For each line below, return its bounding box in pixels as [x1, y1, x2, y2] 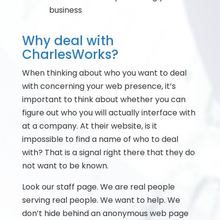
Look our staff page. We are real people [22, 181, 175, 192]
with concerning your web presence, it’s [22, 81, 176, 92]
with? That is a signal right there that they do [22, 147, 195, 158]
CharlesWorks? [22, 46, 118, 63]
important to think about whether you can [22, 94, 186, 105]
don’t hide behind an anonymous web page [22, 208, 189, 219]
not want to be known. [22, 160, 109, 171]
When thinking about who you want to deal [22, 67, 187, 79]
